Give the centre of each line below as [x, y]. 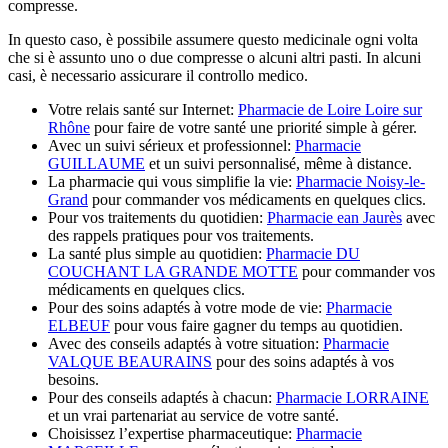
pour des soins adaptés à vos [303, 361]
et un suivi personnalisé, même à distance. [278, 163]
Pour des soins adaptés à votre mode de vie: [187, 307]
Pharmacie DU [313, 253]
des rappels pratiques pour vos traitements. [181, 235]
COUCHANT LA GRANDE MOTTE [173, 271]
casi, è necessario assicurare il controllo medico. [158, 75]
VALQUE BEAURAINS [130, 361]
